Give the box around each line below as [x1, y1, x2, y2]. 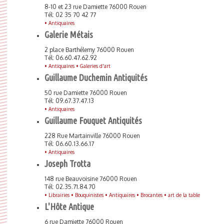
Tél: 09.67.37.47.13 [44, 97, 94, 104]
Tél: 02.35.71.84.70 [44, 183, 95, 190]
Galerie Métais [44, 29, 93, 39]
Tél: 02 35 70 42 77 [44, 11, 96, 18]
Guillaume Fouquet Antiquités [44, 115, 142, 125]
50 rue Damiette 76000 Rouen [44, 89, 127, 96]
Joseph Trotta [44, 158, 90, 168]
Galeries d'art [80, 63, 110, 69]
